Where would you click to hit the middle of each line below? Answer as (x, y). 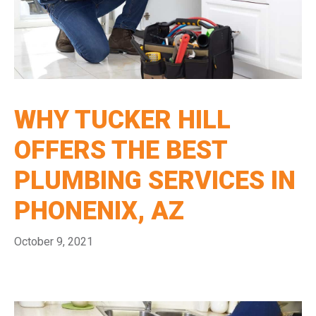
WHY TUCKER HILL (122, 120)
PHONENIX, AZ (99, 211)
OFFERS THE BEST (121, 150)
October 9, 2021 (54, 241)
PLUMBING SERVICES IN (155, 180)
